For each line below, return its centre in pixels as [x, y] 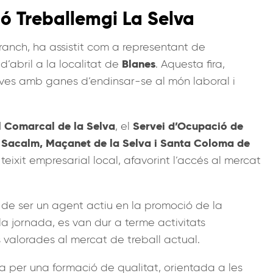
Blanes [139, 63]
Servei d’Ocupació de [188, 126]
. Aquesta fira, [190, 64]
